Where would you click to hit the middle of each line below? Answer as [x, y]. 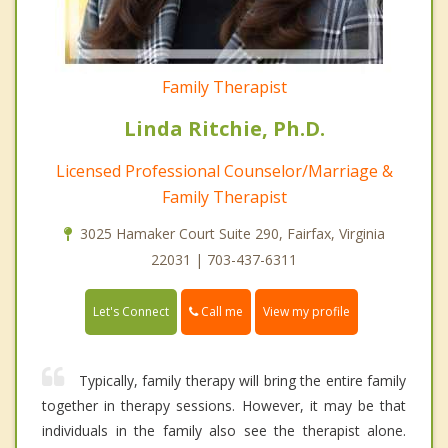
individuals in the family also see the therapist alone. [224, 430]
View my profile [306, 311]
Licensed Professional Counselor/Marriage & [224, 170]
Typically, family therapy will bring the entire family [242, 380]
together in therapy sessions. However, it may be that [224, 405]
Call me [220, 311]
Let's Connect [131, 311]
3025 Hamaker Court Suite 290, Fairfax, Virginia [232, 233]
